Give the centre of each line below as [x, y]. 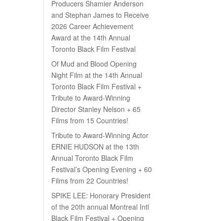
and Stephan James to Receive [100, 15]
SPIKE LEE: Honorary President [101, 195]
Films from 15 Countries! [90, 120]
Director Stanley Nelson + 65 [96, 109]
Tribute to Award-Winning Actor [100, 135]
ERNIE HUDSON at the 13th [95, 147]
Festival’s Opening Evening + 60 [102, 169]
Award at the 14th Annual [91, 37]
